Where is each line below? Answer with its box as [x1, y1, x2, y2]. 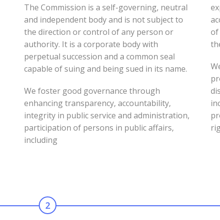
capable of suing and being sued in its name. [24, 63, 187, 74]
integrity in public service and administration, [24, 110, 190, 121]
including [24, 135, 57, 145]
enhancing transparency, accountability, [24, 98, 171, 109]
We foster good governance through [24, 85, 160, 96]
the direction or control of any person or [24, 27, 173, 37]
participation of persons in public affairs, [24, 122, 174, 133]
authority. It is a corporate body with [24, 39, 158, 50]
